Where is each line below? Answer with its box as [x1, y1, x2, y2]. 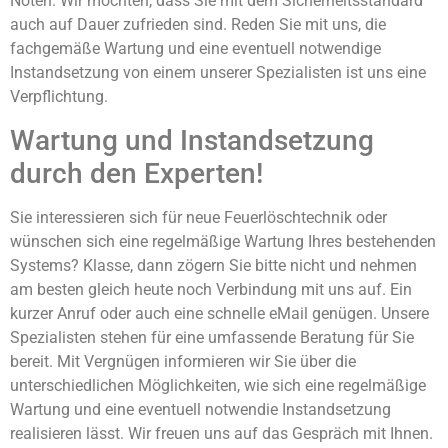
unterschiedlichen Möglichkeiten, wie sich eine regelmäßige [10, 375, 426, 395]
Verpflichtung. [10, 87, 108, 107]
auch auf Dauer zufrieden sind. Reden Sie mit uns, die [10, 15, 386, 35]
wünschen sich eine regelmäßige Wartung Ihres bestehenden [10, 231, 436, 251]
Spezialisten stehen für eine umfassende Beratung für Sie [10, 327, 414, 347]
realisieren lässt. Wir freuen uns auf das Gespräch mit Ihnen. [10, 423, 433, 443]
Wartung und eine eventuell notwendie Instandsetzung [10, 399, 391, 419]
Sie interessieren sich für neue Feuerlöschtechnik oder [10, 207, 387, 227]
